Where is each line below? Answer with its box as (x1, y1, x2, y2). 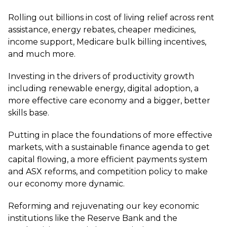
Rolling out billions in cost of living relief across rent (8, 13, 214, 22)
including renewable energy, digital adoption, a (8, 84, 199, 93)
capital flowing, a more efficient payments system (8, 155, 207, 164)
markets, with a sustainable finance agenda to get (8, 142, 210, 152)
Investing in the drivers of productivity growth (8, 71, 194, 81)
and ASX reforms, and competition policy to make (8, 167, 208, 176)
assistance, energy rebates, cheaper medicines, (8, 25, 196, 34)
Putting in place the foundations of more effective (8, 130, 212, 140)
